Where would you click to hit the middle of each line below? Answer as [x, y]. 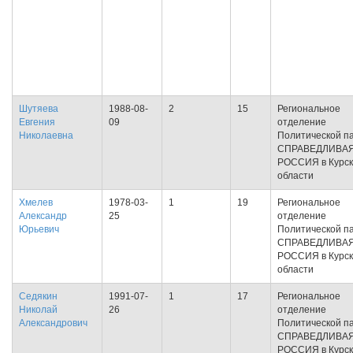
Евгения [37, 122]
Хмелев [36, 203]
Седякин [38, 296]
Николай [38, 310]
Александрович [53, 323]
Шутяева [39, 109]
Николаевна [46, 136]
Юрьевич [39, 229]
